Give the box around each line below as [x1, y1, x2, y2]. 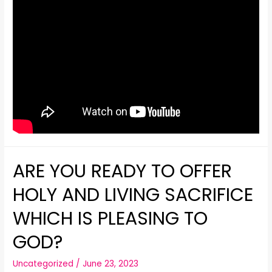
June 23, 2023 [83, 257, 139, 270]
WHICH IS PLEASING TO [13, 205, 208, 231]
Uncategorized [13, 257, 74, 270]
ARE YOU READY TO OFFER [13, 158, 233, 184]
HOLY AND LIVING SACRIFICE [13, 182, 254, 208]
